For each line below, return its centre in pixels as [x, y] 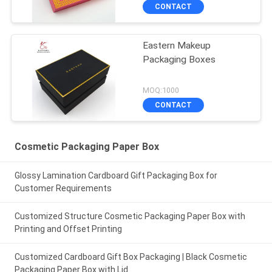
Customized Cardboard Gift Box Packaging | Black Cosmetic [131, 257]
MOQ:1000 [161, 90]
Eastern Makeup [177, 46]
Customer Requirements [63, 189]
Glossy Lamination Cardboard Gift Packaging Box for [116, 176]
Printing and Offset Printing [68, 229]
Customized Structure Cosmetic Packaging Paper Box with [130, 216]
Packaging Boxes [179, 60]
